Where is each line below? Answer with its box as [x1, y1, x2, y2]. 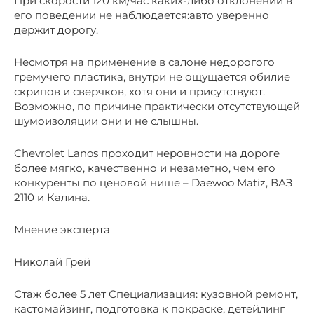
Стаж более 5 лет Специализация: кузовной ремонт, [14, 287, 298, 301]
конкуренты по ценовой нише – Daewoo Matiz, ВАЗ [14, 176, 292, 190]
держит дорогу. [14, 23, 98, 37]
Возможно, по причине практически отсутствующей [14, 100, 300, 114]
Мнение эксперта [14, 223, 110, 237]
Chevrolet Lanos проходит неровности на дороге [14, 146, 280, 161]
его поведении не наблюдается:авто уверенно [14, 8, 269, 22]
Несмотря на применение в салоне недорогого [14, 55, 275, 69]
